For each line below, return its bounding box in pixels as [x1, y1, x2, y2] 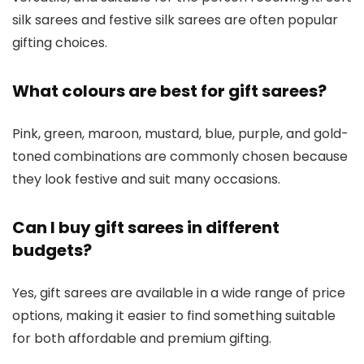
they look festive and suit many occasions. [12, 169, 280, 188]
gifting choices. [12, 32, 107, 52]
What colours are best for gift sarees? [12, 79, 327, 102]
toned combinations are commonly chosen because [12, 146, 348, 166]
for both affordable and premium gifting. [12, 328, 271, 348]
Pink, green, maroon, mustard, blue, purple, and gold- [12, 123, 349, 143]
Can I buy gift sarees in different [12, 215, 279, 239]
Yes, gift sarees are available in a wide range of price [12, 283, 345, 302]
